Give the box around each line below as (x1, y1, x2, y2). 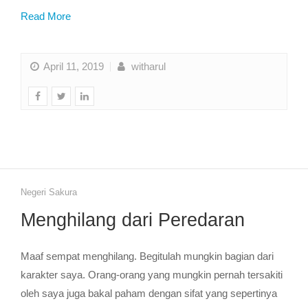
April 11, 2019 (43, 60, 104, 72)
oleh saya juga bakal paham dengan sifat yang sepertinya (21, 287, 277, 299)
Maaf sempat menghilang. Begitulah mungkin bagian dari (21, 250, 274, 262)
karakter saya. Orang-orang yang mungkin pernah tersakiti (21, 269, 283, 280)
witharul (128, 60, 166, 72)
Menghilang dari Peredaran (21, 210, 245, 230)
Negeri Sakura (21, 187, 77, 197)
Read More (21, 10, 71, 22)
